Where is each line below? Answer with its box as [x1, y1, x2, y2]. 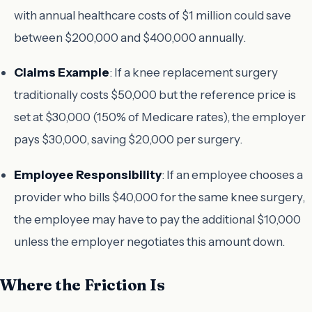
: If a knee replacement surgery [109, 65, 278, 80]
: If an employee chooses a [162, 166, 303, 182]
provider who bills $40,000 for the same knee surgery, [14, 189, 305, 204]
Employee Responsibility [14, 166, 162, 182]
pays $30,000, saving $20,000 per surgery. [14, 132, 242, 147]
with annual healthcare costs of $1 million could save [14, 7, 291, 22]
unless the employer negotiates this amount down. [14, 233, 285, 249]
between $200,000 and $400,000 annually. [14, 29, 246, 45]
